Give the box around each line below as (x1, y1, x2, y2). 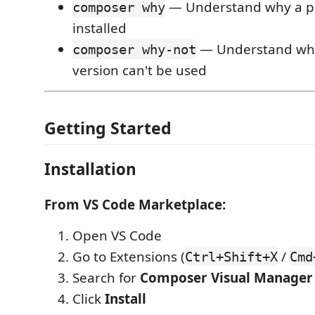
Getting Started (44, 116, 172, 139)
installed (72, 19, 127, 37)
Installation (44, 158, 136, 180)
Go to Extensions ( (72, 247, 185, 266)
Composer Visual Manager (140, 268, 313, 287)
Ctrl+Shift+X (185, 248, 278, 264)
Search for (72, 268, 140, 287)
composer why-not (72, 41, 196, 57)
